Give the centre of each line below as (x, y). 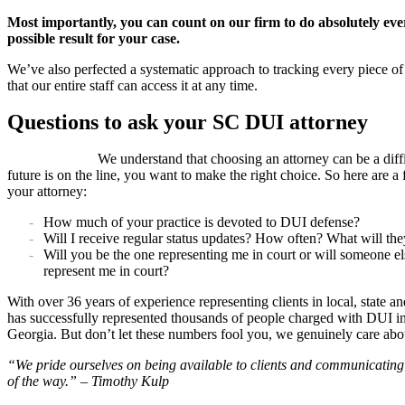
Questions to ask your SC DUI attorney (188, 122)
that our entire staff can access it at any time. (132, 85)
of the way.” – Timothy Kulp (88, 381)
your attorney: (47, 191)
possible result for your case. (94, 38)
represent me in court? (106, 270)
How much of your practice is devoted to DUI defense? (202, 221)
